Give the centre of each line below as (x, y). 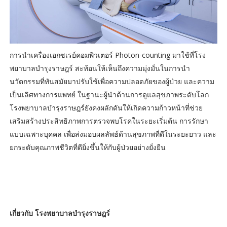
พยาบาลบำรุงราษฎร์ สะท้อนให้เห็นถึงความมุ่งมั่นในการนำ (100, 68)
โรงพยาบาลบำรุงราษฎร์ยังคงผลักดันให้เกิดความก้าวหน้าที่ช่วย (106, 108)
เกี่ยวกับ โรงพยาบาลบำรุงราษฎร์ (60, 213)
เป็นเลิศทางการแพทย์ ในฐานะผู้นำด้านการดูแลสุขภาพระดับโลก (109, 95)
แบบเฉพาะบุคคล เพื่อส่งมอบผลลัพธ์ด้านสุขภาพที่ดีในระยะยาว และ (113, 134)
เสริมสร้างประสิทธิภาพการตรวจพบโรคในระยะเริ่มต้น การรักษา (109, 121)
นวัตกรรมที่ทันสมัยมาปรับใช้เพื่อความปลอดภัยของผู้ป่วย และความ (112, 82)
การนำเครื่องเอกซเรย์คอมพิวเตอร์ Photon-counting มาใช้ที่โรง (107, 55)
